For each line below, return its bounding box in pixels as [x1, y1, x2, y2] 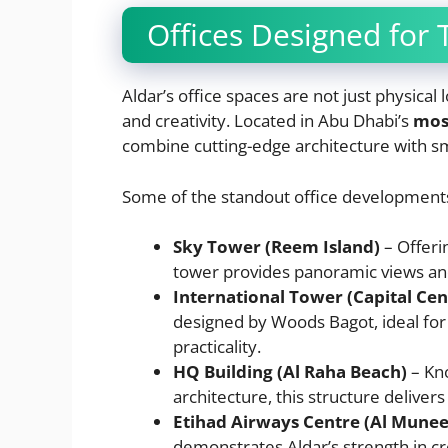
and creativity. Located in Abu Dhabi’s [122, 109, 413, 133]
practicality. [173, 335, 261, 359]
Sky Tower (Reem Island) [173, 235, 380, 259]
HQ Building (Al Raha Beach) [173, 360, 407, 384]
